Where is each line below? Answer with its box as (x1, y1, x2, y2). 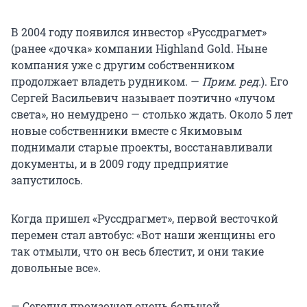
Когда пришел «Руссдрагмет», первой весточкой (11, 211, 278, 226)
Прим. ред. (202, 74, 261, 89)
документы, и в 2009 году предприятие (11, 156, 228, 171)
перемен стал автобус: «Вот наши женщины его (11, 228, 275, 243)
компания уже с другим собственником (11, 58, 234, 73)
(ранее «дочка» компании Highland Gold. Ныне (11, 41, 267, 56)
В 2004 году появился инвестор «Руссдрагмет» (11, 25, 267, 40)
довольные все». (11, 260, 101, 275)
